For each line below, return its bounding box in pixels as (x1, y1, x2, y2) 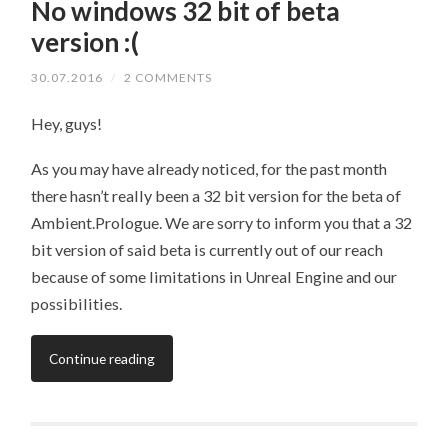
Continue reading (49, 349, 156, 367)
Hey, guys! (31, 114, 103, 134)
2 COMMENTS (124, 70, 213, 86)
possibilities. (31, 293, 123, 313)
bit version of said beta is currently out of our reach (31, 239, 384, 259)
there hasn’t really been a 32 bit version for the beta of (31, 185, 402, 205)
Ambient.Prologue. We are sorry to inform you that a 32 (31, 212, 413, 232)
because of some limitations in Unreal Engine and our (31, 266, 398, 286)
